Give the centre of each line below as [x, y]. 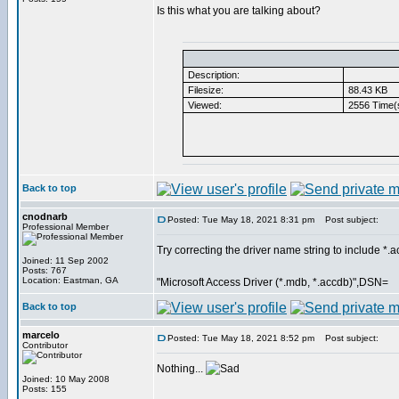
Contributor [45, 345]
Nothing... [181, 369]
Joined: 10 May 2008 [66, 379]
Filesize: [204, 90]
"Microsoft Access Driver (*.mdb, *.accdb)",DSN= [273, 282]
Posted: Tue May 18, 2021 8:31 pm [241, 220]
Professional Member [65, 227]
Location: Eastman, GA [70, 280]
